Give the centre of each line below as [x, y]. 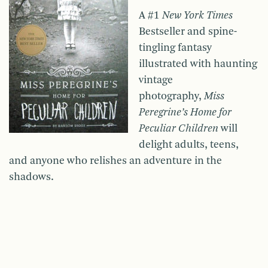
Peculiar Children [179, 129]
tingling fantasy [175, 48]
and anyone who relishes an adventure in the [115, 161]
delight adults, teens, [189, 145]
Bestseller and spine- [188, 32]
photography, [171, 97]
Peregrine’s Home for [185, 113]
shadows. [31, 177]
